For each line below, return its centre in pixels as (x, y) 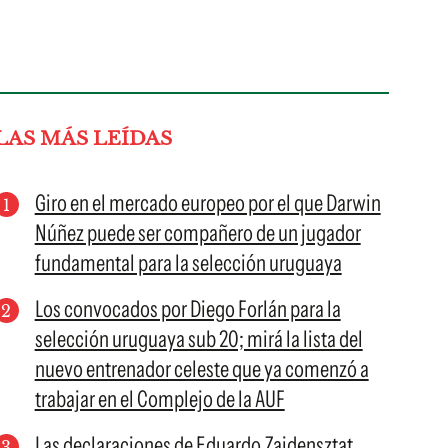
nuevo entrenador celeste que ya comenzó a (201, 369)
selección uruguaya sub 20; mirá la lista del (198, 339)
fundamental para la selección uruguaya (188, 263)
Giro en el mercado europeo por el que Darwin (207, 203)
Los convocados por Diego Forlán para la (187, 309)
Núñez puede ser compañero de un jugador (197, 233)
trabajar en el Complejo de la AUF (159, 399)
